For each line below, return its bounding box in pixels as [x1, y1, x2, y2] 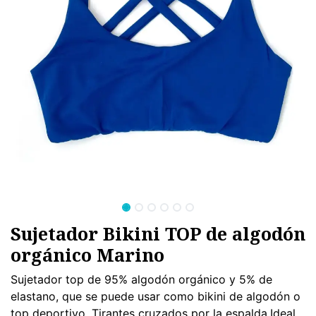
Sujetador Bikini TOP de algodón [11, 221, 305, 245]
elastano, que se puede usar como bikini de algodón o [11, 289, 300, 303]
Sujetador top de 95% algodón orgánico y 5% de [11, 272, 272, 286]
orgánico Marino [11, 243, 164, 267]
